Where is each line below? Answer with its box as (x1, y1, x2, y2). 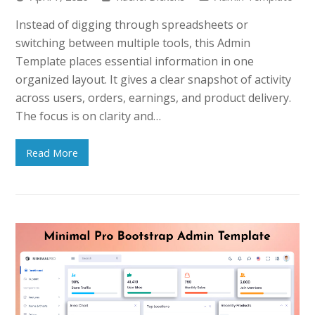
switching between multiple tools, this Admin (15, 34, 251, 51)
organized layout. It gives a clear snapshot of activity (15, 71, 292, 87)
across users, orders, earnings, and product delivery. (15, 89, 292, 105)
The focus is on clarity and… (15, 108, 162, 124)
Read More (26, 145, 79, 160)
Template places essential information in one (15, 53, 255, 69)
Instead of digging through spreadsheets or (15, 16, 249, 32)
